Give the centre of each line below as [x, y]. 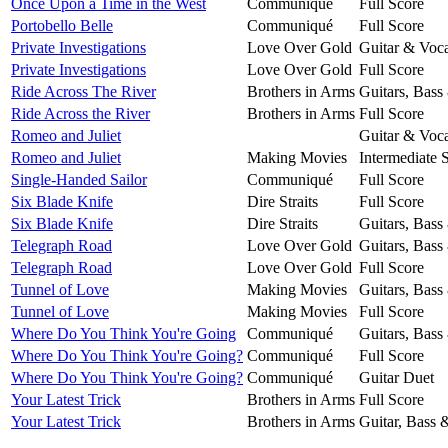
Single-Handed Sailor [79, 179]
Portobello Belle [62, 25]
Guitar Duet [396, 377]
